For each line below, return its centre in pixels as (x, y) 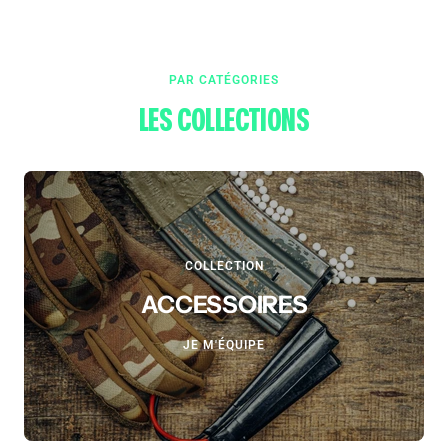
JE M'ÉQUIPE (224, 344)
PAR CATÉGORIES (224, 79)
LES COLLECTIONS (224, 121)
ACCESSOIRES (224, 304)
